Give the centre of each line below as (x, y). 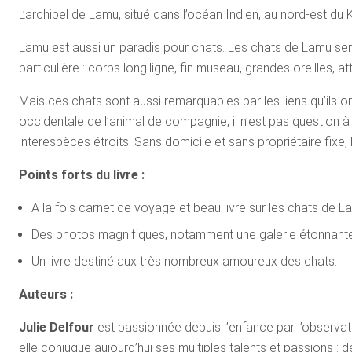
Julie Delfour (57, 328)
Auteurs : (46, 295)
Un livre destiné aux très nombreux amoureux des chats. (184, 262)
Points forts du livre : (82, 175)
